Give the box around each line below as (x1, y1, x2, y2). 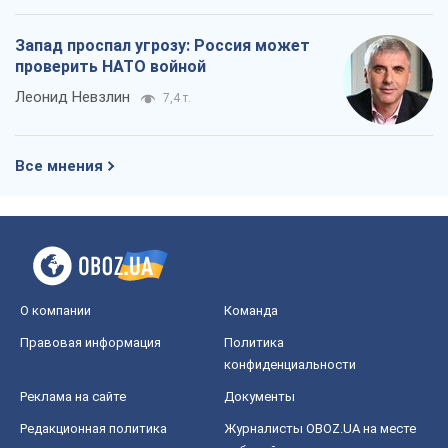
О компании (20, 303, 91, 319)
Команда (224, 303, 278, 319)
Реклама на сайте (20, 389, 126, 405)
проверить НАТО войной (15, 57, 206, 77)
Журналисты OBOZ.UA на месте (224, 421, 416, 437)
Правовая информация (20, 335, 161, 351)
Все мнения (15, 157, 103, 176)
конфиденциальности (224, 357, 356, 373)
